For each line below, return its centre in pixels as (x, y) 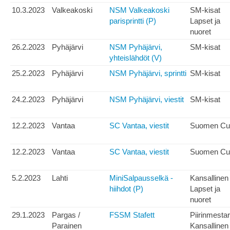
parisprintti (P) (133, 21)
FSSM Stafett (132, 215)
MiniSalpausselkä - (141, 178)
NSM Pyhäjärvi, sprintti (148, 73)
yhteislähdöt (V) (136, 58)
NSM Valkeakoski (139, 10)
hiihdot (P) (126, 189)
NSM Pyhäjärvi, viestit (147, 100)
